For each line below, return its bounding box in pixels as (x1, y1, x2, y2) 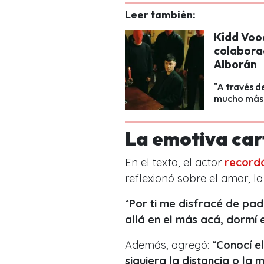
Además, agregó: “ (125, 237, 216, 252)
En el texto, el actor (125, 155, 225, 169)
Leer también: (125, 7, 196, 21)
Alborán (214, 57, 257, 71)
